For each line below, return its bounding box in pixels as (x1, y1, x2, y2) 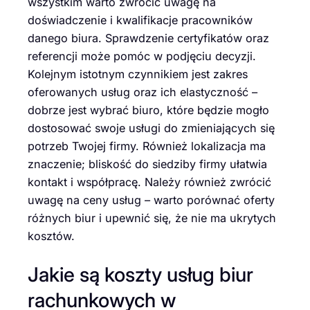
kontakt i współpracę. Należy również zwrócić (28, 175, 271, 190)
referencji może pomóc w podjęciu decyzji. (28, 49, 256, 64)
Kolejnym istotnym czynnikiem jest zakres (28, 67, 248, 82)
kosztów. (28, 229, 75, 244)
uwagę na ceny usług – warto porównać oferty (28, 193, 275, 208)
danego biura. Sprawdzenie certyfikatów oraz (28, 31, 269, 46)
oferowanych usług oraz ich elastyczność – (28, 85, 257, 100)
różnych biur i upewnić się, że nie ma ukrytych (28, 211, 276, 226)
